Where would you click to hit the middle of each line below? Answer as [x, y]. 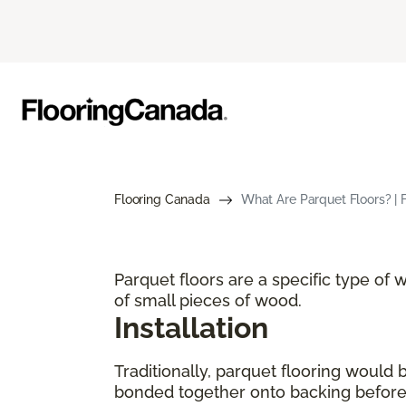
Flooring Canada [162, 199]
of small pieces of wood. [208, 300]
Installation [191, 327]
